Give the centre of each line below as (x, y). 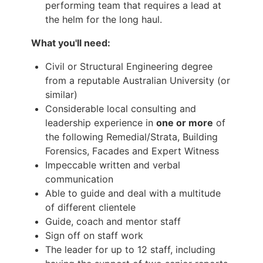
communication (79, 179)
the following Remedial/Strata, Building (131, 136)
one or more (185, 122)
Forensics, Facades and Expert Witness (132, 151)
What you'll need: (71, 43)
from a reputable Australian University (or (138, 80)
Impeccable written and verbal (113, 165)
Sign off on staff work (94, 235)
